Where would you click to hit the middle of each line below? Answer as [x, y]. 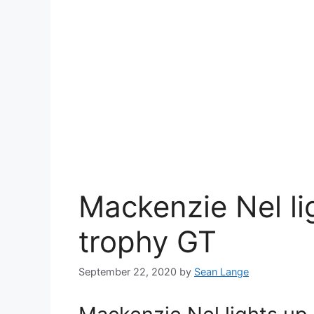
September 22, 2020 [128, 272]
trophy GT [148, 241]
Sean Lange [221, 272]
